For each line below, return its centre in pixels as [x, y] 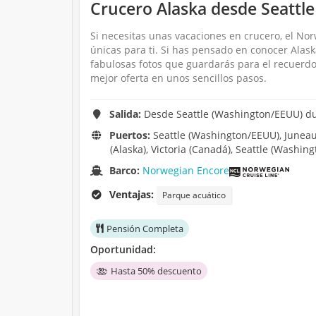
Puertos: [130, 135]
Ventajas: [132, 194]
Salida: [126, 114]
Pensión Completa [145, 228]
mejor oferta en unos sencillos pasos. [178, 78]
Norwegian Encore [186, 171]
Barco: [126, 171]
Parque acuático [194, 195]
